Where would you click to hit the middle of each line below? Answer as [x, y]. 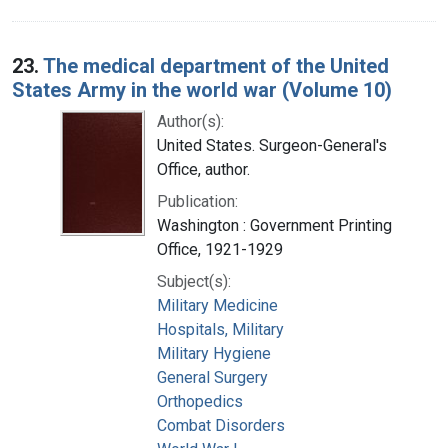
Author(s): [190, 121]
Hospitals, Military [220, 329]
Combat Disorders [221, 425]
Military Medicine [217, 305]
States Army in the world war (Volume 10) [202, 89]
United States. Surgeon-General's [272, 145]
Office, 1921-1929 [220, 249]
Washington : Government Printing [274, 225]
